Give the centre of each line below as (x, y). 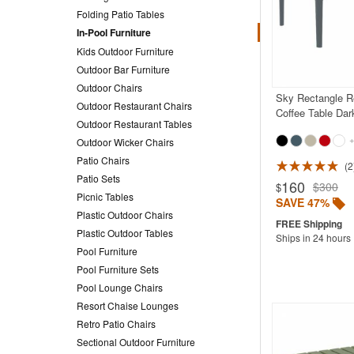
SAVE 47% (302, 202)
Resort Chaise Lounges (128, 305)
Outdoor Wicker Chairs (125, 141)
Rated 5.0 (141, 168)
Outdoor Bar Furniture (123, 69)
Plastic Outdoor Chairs (125, 214)
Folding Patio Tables (121, 13)
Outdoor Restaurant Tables (134, 123)
